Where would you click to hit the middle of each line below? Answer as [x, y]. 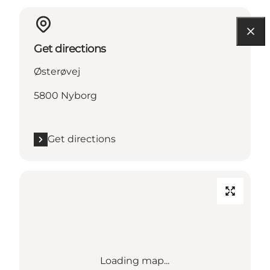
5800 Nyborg [65, 96]
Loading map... [135, 261]
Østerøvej [57, 72]
